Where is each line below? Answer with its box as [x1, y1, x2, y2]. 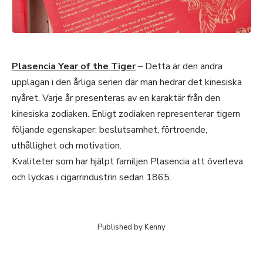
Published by [97, 221, 144, 232]
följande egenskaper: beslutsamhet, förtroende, [12, 123, 207, 136]
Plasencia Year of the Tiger [12, 59, 136, 73]
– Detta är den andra [136, 59, 222, 73]
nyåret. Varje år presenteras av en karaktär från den [12, 91, 220, 104]
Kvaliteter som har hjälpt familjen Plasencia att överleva [12, 154, 243, 168]
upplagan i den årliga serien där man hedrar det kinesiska [12, 75, 242, 89]
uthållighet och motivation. [12, 139, 122, 152]
